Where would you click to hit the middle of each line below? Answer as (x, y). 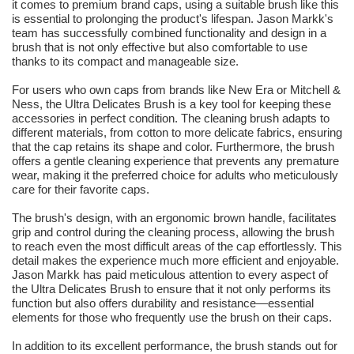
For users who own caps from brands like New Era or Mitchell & (176, 90)
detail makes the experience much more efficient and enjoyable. (175, 261)
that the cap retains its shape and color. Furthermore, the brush (173, 147)
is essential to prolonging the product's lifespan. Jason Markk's (173, 19)
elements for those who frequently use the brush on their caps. (172, 318)
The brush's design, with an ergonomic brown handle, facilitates (174, 218)
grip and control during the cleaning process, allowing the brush (173, 232)
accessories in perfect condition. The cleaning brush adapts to (171, 119)
